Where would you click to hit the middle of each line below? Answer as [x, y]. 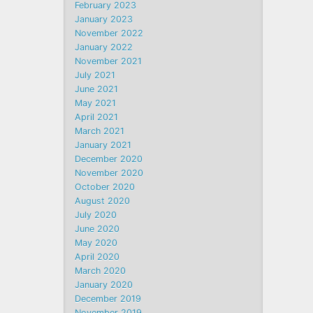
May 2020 [96, 243]
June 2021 [97, 89]
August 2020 [103, 201]
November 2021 [109, 61]
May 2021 [96, 103]
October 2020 [105, 187]
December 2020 [109, 159]
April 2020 [97, 257]
